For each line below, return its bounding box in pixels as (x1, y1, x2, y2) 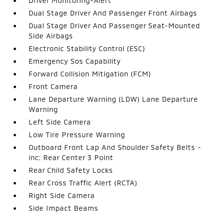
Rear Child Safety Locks (29, 166, 113, 174)
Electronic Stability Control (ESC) (29, 44, 145, 53)
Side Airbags (29, 32, 73, 40)
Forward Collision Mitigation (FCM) (29, 70, 151, 78)
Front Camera (29, 82, 78, 91)
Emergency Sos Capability (29, 57, 121, 65)
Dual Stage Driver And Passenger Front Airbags (29, 9, 198, 17)
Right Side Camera (29, 191, 95, 200)
